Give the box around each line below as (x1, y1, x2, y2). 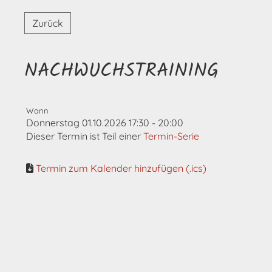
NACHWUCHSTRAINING (24, 56, 219, 87)
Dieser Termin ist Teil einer (26, 130, 143, 142)
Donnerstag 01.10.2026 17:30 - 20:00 (26, 117, 183, 129)
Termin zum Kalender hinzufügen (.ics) (36, 162, 206, 174)
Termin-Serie (143, 130, 199, 142)
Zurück (32, 17, 63, 29)
